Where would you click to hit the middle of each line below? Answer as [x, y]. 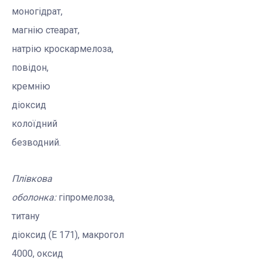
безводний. [36, 143]
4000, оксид [37, 254]
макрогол [103, 235]
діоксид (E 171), [47, 235]
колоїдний [35, 124]
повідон [29, 68]
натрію [28, 49]
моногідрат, [37, 12]
